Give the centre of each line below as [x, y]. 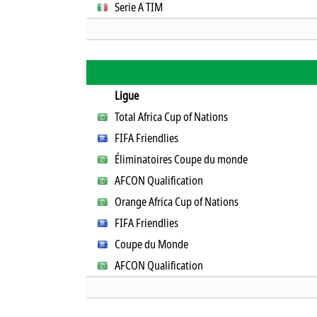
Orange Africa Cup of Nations [177, 202]
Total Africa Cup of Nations [172, 117]
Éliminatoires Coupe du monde [181, 159]
